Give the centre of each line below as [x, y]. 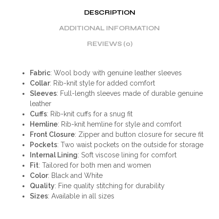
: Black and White [75, 175]
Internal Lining [54, 155]
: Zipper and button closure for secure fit [139, 134]
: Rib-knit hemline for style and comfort [119, 124]
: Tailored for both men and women [95, 165]
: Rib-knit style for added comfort [102, 83]
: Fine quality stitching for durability [109, 186]
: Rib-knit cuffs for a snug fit [89, 114]
